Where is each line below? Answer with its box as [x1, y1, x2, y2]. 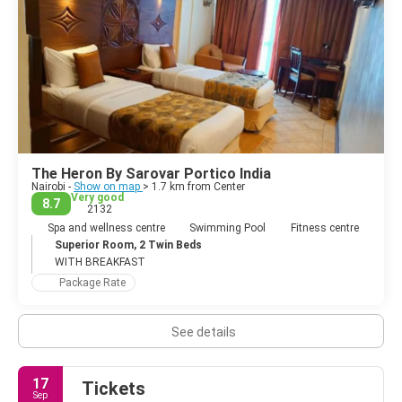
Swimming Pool [189, 221, 266, 234]
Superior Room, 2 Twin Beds [55, 238, 202, 251]
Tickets [82, 377, 145, 399]
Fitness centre [290, 221, 359, 234]
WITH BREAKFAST [55, 255, 145, 268]
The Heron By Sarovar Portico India [31, 164, 271, 182]
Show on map [74, 179, 143, 193]
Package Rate [59, 275, 126, 289]
